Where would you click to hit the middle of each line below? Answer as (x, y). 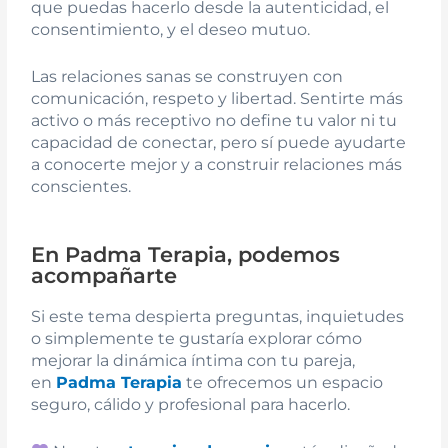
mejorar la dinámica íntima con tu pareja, (193, 360)
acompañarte (104, 275)
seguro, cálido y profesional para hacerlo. (191, 404)
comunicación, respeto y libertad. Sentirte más (217, 99)
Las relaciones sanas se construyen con (187, 77)
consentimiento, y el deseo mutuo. (171, 29)
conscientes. (81, 187)
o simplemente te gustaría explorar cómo (197, 338)
